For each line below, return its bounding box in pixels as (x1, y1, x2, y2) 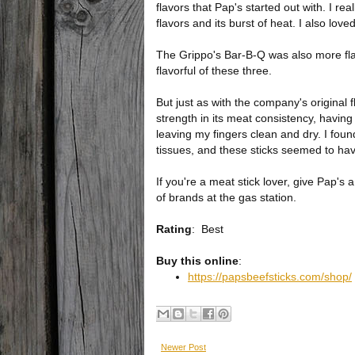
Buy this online (156, 254, 239, 267)
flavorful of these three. (156, 64, 272, 77)
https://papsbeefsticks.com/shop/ (188, 270, 352, 283)
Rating (156, 223, 192, 235)
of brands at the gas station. (156, 191, 296, 204)
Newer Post (161, 342, 206, 352)
